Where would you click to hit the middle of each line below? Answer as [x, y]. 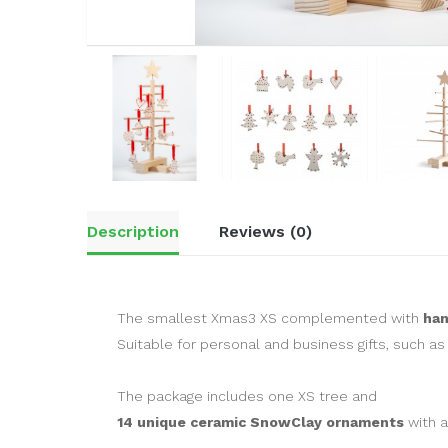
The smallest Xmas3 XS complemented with [270, 318]
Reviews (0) [265, 232]
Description [133, 232]
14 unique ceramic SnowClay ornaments [260, 422]
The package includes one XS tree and [247, 396]
